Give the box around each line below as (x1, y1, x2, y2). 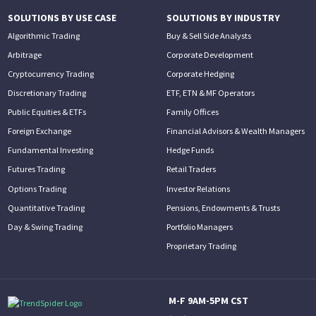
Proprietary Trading (166, 240, 237, 251)
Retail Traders (166, 164, 217, 175)
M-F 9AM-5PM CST (168, 293, 248, 307)
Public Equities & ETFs (7, 107, 86, 118)
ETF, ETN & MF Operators (166, 87, 255, 99)
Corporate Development (166, 49, 254, 61)
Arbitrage (7, 49, 42, 61)
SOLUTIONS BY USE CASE (7, 11, 116, 24)
